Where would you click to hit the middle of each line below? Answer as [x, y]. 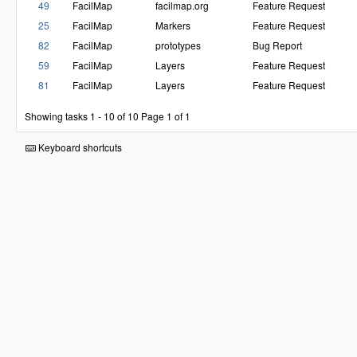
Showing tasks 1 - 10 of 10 [82, 116]
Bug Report [277, 45]
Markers [173, 25]
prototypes [178, 45]
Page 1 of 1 [166, 116]
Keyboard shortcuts [79, 147]
